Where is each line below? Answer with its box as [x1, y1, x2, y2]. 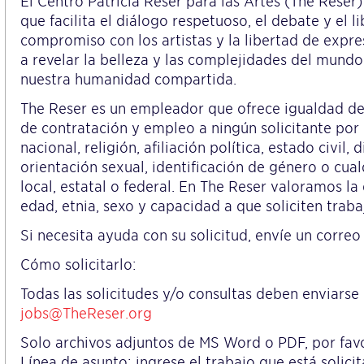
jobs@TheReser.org [20, 305, 152, 322]
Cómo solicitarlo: [20, 256, 136, 273]
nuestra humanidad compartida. [20, 71, 236, 88]
